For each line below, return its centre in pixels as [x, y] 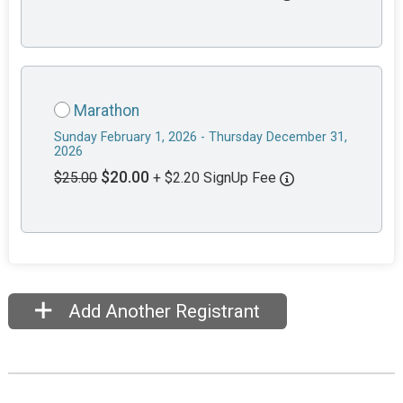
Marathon [107, 111]
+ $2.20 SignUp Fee [217, 178]
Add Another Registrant [161, 312]
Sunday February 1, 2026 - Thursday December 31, [201, 138]
